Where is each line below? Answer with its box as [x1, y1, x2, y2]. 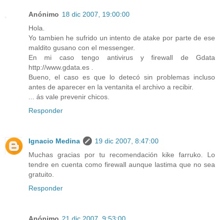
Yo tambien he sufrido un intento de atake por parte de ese [28, 33, 215, 42]
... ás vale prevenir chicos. [28, 92, 110, 101]
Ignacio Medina [28, 137, 80, 145]
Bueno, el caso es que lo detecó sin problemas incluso [28, 73, 215, 81]
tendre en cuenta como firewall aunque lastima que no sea [28, 160, 215, 168]
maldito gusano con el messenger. [28, 43, 135, 52]
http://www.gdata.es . [28, 63, 93, 71]
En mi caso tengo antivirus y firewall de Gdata [28, 53, 215, 61]
